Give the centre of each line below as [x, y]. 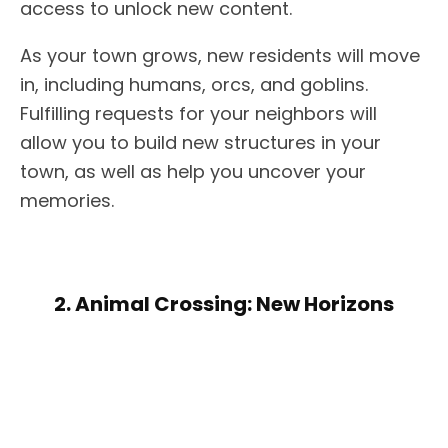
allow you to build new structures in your [200, 142]
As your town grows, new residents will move [220, 55]
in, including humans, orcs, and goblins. [194, 84]
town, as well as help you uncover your [193, 171]
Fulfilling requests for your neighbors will [198, 113]
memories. [67, 200]
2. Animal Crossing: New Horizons [224, 303]
